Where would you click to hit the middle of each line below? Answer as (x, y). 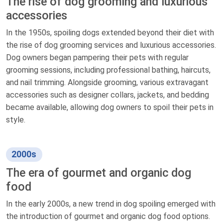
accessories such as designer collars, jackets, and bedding (108, 95)
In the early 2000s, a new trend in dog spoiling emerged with (111, 204)
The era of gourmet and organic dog (99, 173)
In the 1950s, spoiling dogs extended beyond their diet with (110, 33)
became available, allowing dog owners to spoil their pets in (110, 108)
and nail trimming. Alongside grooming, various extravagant (107, 83)
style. (16, 120)
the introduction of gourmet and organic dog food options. (108, 217)
